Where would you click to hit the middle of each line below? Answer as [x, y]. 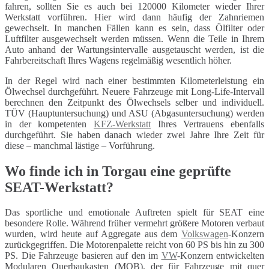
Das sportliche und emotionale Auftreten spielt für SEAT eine [134, 213]
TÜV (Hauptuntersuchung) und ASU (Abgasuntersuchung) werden [134, 113]
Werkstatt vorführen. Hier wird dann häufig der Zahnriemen [134, 17]
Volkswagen [205, 234]
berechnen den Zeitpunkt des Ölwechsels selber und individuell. [134, 102]
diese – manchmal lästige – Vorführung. [80, 145]
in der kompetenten [49, 124]
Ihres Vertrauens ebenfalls [207, 124]
